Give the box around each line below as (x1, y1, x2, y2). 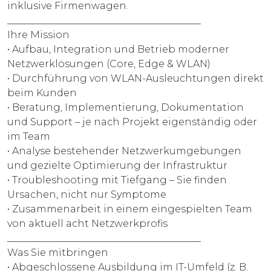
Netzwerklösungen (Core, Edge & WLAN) (7, 57, 211, 70)
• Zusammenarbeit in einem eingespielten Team (7, 203, 252, 215)
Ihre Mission (7, 28, 70, 41)
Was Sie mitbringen (7, 246, 108, 258)
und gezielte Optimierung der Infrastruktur (7, 159, 227, 171)
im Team (7, 130, 50, 142)
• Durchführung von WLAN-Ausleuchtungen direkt (7, 72, 264, 84)
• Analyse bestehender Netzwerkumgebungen (7, 145, 241, 157)
